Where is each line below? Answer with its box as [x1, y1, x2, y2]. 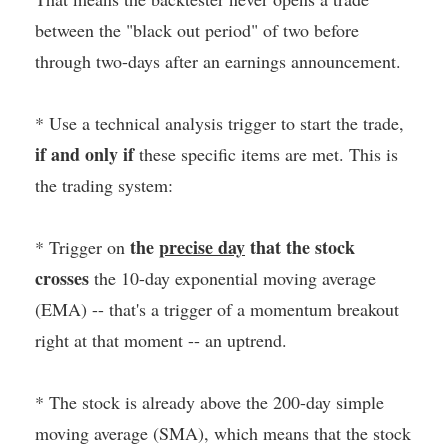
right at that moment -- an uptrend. [35, 328, 287, 353]
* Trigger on [35, 235, 130, 260]
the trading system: [35, 173, 173, 198]
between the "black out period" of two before [35, 18, 359, 43]
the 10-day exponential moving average [89, 266, 376, 291]
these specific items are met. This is [134, 142, 398, 167]
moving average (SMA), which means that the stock [35, 421, 411, 446]
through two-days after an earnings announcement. [35, 49, 401, 74]
